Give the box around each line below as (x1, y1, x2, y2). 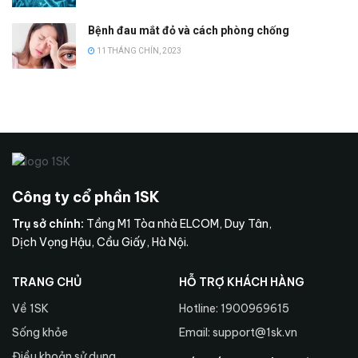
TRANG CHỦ (12, 275, 82, 290)
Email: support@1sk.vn (179, 325, 297, 340)
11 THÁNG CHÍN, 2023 (95, 46, 181, 55)
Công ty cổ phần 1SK (12, 188, 160, 207)
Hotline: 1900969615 (179, 301, 289, 316)
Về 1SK (12, 301, 49, 316)
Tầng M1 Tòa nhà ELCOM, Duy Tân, (84, 217, 272, 232)
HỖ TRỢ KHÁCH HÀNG (179, 275, 304, 290)
